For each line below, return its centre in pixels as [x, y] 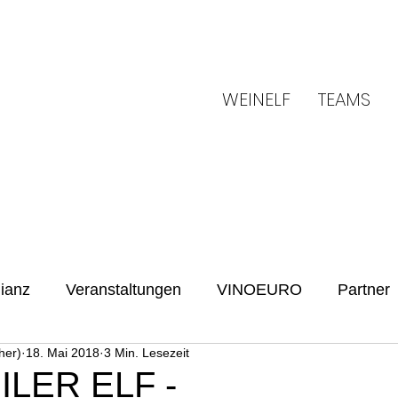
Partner [364, 290]
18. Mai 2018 [63, 353]
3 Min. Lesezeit [147, 353]
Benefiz [32, 361]
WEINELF [256, 99]
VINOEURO [259, 290]
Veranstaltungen [123, 290]
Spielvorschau [144, 361]
